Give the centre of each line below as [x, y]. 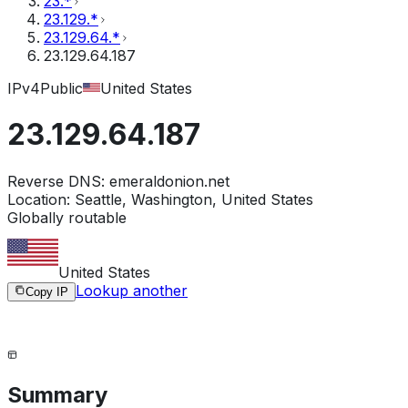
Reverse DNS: [56, 181]
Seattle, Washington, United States [194, 199]
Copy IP [47, 291]
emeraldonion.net [169, 181]
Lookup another [132, 290]
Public [61, 88]
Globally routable [67, 217]
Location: [39, 199]
